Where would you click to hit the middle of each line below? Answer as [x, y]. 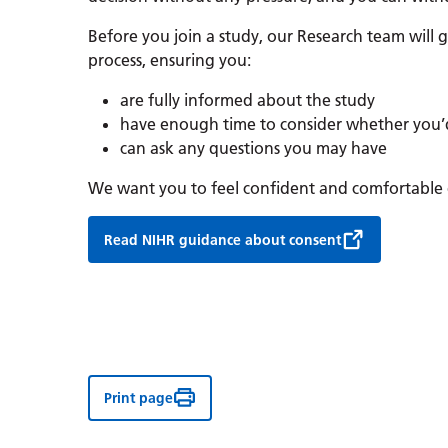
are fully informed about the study [247, 100]
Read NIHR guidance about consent [222, 239]
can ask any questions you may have [253, 148]
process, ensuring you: [169, 60]
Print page [138, 397]
